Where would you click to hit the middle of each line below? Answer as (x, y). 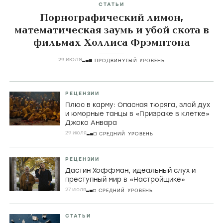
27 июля (76, 190)
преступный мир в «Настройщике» (125, 180)
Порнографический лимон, (111, 18)
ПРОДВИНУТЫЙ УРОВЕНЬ (130, 61)
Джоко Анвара (91, 123)
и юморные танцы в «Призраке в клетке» (137, 114)
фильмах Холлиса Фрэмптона (111, 43)
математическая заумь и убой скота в (111, 31)
